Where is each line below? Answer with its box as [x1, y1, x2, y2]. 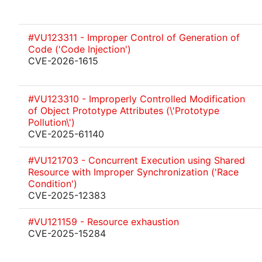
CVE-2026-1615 [28, 55, 98, 67]
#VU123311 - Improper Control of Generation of [28, 32, 240, 43]
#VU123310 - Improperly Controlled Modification [28, 93, 245, 105]
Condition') [28, 178, 77, 189]
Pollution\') [28, 116, 75, 128]
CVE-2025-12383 [28, 189, 106, 201]
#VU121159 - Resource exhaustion [28, 216, 179, 227]
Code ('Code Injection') [28, 43, 131, 55]
